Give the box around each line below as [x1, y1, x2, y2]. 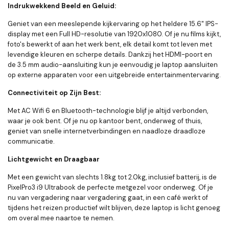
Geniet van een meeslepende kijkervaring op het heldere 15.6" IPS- [8, 19, 218, 29]
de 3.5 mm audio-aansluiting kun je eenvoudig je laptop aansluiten [8, 60, 218, 70]
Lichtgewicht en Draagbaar [8, 155, 100, 164]
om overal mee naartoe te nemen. [8, 214, 114, 223]
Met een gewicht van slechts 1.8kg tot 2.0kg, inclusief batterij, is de [8, 173, 217, 182]
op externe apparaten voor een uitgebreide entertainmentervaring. [8, 71, 221, 80]
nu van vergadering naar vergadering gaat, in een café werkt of [8, 193, 208, 202]
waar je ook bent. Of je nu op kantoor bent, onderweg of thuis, [8, 117, 202, 126]
